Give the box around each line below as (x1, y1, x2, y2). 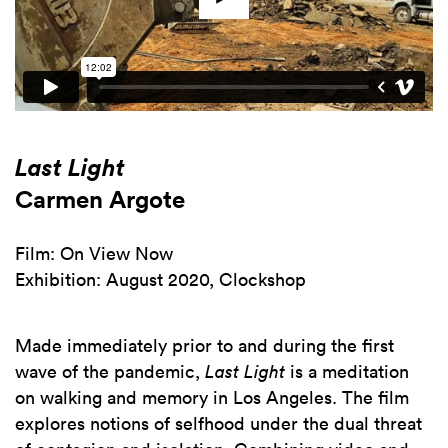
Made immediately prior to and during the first (15, 333, 394, 358)
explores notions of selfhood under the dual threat (15, 411, 422, 436)
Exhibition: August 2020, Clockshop (15, 267, 306, 292)
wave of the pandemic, (15, 359, 205, 384)
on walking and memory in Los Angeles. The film (15, 385, 409, 410)
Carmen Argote (15, 183, 185, 215)
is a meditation (290, 359, 409, 384)
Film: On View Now (15, 241, 173, 266)
